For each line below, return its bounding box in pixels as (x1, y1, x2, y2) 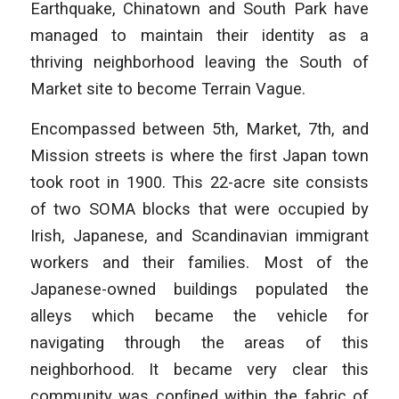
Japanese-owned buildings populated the (29, 280, 370, 299)
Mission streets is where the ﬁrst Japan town (29, 146, 370, 166)
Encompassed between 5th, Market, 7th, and (29, 119, 370, 139)
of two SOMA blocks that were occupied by (29, 199, 370, 219)
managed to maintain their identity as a (29, 25, 370, 45)
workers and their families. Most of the (29, 253, 370, 273)
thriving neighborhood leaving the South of (29, 52, 370, 71)
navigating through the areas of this (29, 333, 370, 353)
